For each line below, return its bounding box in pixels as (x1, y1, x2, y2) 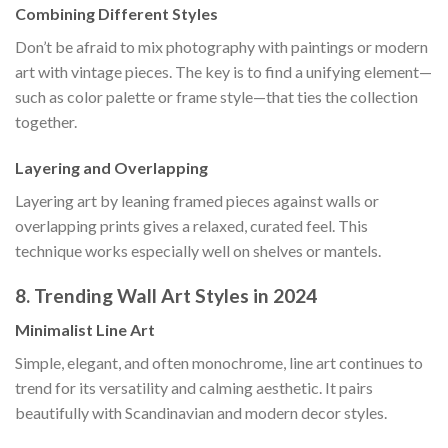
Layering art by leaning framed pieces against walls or (15, 190, 379, 210)
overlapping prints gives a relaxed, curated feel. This (15, 215, 368, 235)
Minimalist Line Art (15, 320, 155, 340)
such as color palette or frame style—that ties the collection (15, 87, 418, 107)
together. (15, 112, 77, 132)
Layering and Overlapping (15, 157, 208, 177)
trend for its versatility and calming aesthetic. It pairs (15, 378, 373, 398)
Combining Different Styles (15, 4, 218, 24)
